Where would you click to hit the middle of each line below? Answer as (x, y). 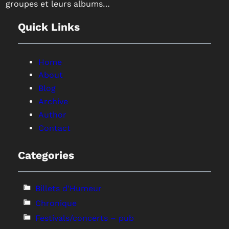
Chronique (56, 203)
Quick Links (49, 27)
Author (52, 115)
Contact (54, 128)
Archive (53, 102)
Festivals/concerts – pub (84, 218)
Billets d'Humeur (68, 189)
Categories (46, 155)
